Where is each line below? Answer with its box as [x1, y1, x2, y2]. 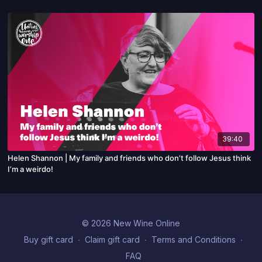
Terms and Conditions [151, 235, 236, 244]
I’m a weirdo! [8, 164, 54, 174]
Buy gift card [24, 235, 73, 244]
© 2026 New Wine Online [82, 218, 180, 228]
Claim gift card [85, 235, 140, 244]
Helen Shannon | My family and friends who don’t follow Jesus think [8, 153, 251, 163]
